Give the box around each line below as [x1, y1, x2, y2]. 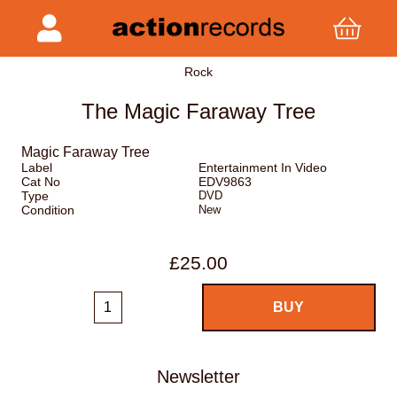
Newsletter [157, 366, 240, 386]
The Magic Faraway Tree [81, 99, 315, 124]
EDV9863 [198, 175, 252, 190]
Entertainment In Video [198, 160, 327, 175]
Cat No [21, 175, 60, 190]
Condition [21, 203, 74, 218]
